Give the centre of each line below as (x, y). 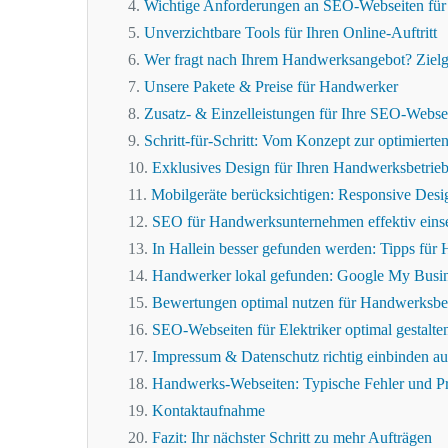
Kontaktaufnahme (208, 411)
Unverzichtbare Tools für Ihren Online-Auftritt (290, 33)
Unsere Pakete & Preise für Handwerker (271, 87)
